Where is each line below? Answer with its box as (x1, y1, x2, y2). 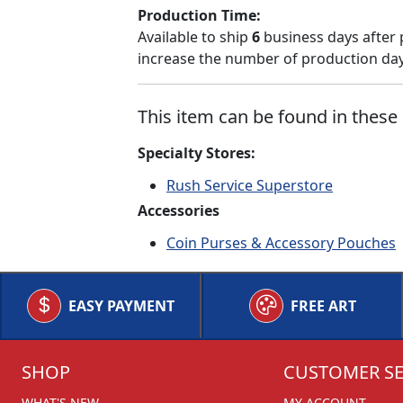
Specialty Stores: (138, 143, 255, 163)
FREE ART (290, 296, 356, 316)
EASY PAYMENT (68, 296, 175, 316)
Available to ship (138, 27, 252, 47)
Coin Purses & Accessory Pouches (166, 233, 396, 253)
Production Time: (138, 5, 261, 25)
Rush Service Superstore (166, 175, 333, 195)
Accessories (138, 201, 219, 220)
